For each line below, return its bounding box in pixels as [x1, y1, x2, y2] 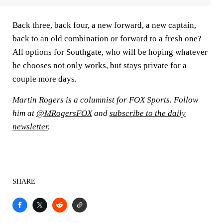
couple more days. [12, 74, 77, 84]
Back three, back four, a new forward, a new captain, [12, 20, 196, 30]
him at [12, 109, 36, 118]
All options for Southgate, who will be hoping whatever [12, 47, 208, 57]
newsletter [12, 122, 48, 131]
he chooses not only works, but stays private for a [12, 61, 187, 70]
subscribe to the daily [110, 109, 186, 118]
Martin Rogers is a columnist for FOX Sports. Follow [12, 95, 198, 105]
